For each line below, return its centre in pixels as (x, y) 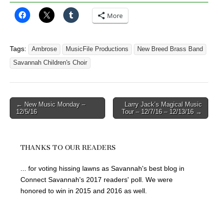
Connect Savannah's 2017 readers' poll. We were (97, 180)
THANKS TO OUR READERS (68, 147)
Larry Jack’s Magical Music (163, 104)
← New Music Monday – (51, 104)
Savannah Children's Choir (50, 63)
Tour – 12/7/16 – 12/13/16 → (162, 111)
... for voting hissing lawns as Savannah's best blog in (102, 169)
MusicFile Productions (97, 49)
